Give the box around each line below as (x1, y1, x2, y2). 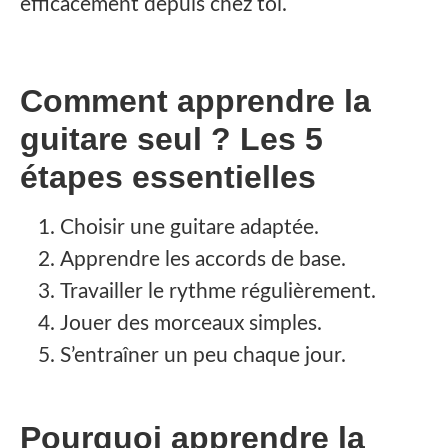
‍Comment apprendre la (20, 83, 371, 120)
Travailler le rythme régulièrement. (60, 281, 376, 303)
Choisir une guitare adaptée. (60, 217, 319, 239)
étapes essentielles (20, 159, 316, 196)
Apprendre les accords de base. (60, 249, 346, 271)
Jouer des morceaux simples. (60, 313, 322, 335)
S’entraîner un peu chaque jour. (60, 345, 346, 367)
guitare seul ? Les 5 (20, 121, 323, 158)
